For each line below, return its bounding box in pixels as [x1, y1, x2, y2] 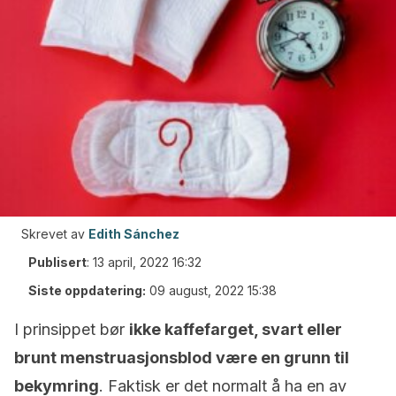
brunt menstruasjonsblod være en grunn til [14, 348, 349, 367]
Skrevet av [21, 226, 85, 241]
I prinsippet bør [14, 320, 129, 339]
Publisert [28, 255, 87, 270]
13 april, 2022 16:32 [93, 255, 202, 270]
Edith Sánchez [88, 226, 179, 241]
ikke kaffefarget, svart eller [129, 320, 342, 339]
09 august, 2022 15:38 [149, 283, 277, 298]
